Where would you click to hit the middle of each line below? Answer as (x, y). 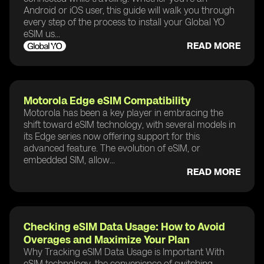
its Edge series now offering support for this (112, 136)
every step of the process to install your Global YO (124, 22)
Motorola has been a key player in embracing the (123, 113)
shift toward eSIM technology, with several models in (130, 124)
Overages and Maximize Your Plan (107, 240)
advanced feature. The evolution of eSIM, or (112, 148)
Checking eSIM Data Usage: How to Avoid (124, 227)
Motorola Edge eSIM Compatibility (107, 100)
